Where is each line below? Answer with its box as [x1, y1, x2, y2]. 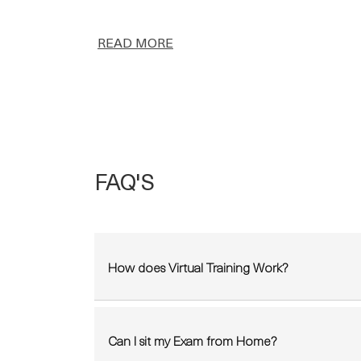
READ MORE [98, 32, 173, 52]
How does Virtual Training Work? [108, 256, 288, 276]
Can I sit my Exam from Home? [108, 330, 276, 350]
